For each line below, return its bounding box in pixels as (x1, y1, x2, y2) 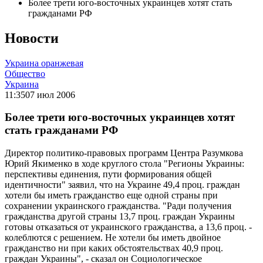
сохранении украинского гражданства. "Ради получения (5, 201, 231, 211)
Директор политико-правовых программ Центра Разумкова (5, 148, 243, 159)
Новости (5, 30, 59, 46)
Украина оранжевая (5, 58, 83, 68)
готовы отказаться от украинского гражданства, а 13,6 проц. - (5, 222, 252, 232)
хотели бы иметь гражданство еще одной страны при (5, 190, 218, 201)
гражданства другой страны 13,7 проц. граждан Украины (5, 211, 235, 222)
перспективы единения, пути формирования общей (5, 169, 212, 180)
